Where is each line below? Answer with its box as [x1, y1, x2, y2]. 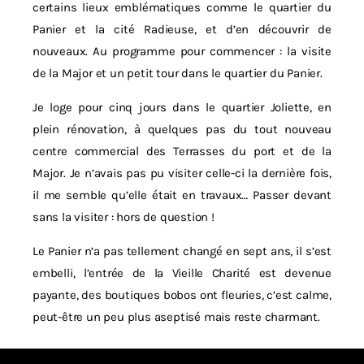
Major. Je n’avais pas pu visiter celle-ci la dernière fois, [32, 166, 331, 180]
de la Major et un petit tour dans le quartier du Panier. [32, 66, 323, 80]
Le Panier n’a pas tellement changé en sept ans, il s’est [32, 244, 331, 258]
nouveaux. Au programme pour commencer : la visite [32, 44, 331, 58]
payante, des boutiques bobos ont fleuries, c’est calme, [32, 288, 331, 302]
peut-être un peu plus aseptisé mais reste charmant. [32, 310, 320, 324]
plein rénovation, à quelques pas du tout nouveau [32, 122, 331, 136]
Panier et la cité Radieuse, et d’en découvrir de [32, 22, 331, 37]
